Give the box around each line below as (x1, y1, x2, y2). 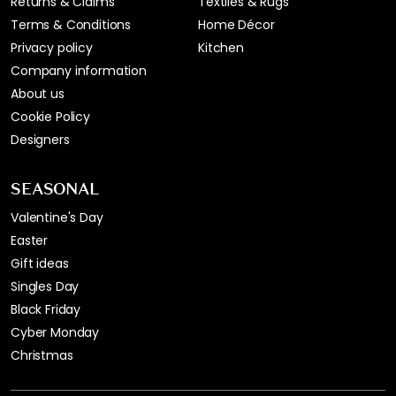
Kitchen (198, 38, 244, 57)
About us (11, 84, 65, 103)
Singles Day (11, 277, 80, 295)
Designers (11, 130, 70, 148)
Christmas (11, 346, 73, 364)
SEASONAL (11, 177, 100, 200)
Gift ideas (11, 254, 69, 272)
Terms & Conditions (11, 15, 132, 34)
